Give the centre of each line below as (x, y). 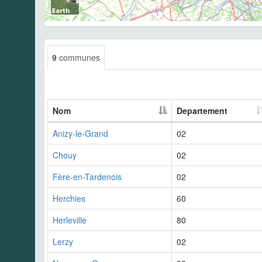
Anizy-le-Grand (80, 133)
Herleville (70, 220)
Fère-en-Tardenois (87, 176)
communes (78, 57)
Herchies (69, 198)
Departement (202, 110)
